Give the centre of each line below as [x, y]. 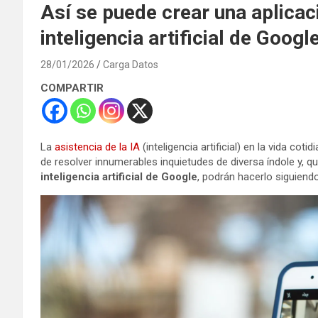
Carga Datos [131, 64]
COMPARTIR [72, 88]
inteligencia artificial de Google [119, 176]
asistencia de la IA [97, 147]
